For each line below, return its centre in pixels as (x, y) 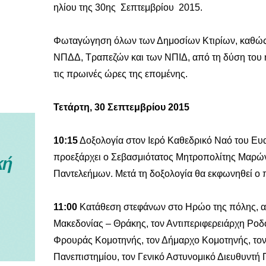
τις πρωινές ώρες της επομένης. (121, 74)
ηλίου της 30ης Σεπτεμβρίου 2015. (128, 8)
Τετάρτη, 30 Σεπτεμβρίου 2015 (121, 107)
